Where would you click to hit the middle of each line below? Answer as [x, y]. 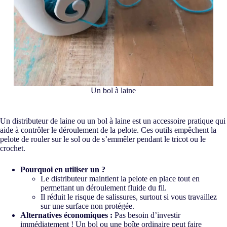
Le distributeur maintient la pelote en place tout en [120, 179]
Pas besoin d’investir [146, 215]
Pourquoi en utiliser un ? [63, 170]
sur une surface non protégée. [87, 206]
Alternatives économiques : [66, 215]
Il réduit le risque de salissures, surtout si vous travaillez [129, 197]
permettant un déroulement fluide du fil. [104, 188]
